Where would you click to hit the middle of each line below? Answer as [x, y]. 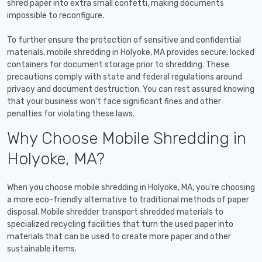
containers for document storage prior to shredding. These [118, 65]
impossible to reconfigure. [56, 16]
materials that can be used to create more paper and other [119, 237]
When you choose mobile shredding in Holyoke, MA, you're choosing [131, 188]
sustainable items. [42, 249]
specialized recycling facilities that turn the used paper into [120, 225]
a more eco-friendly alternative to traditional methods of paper [128, 200]
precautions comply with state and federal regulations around [125, 77]
